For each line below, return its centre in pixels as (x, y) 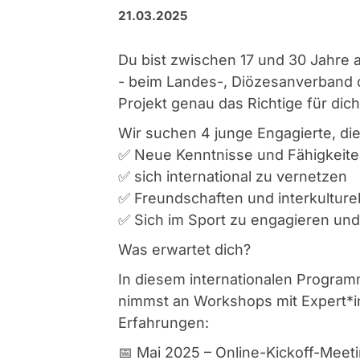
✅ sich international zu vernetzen (233, 176)
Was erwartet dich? (184, 249)
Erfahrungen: (164, 322)
